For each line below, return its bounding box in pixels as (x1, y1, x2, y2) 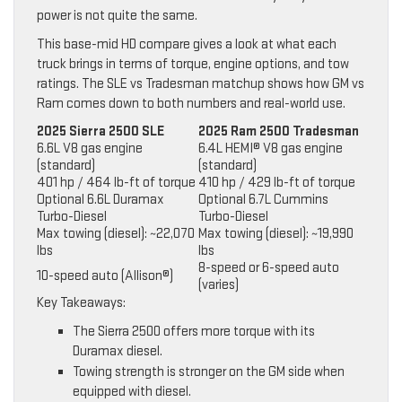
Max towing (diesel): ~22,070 (37, 224, 195, 242)
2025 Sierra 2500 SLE (37, 122, 164, 140)
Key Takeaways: (37, 293, 126, 311)
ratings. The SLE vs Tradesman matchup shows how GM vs (37, 74, 364, 92)
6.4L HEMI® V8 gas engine (198, 139, 343, 157)
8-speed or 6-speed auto (198, 258, 339, 276)
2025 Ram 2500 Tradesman (198, 122, 359, 140)
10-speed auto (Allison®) (37, 267, 173, 284)
